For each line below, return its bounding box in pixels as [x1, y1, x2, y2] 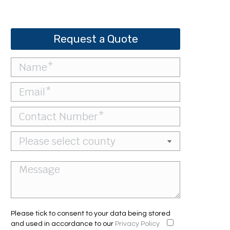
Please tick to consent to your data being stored [11, 210, 170, 217]
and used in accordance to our [11, 220, 115, 227]
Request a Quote [53, 32, 138, 45]
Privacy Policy [115, 220, 160, 227]
